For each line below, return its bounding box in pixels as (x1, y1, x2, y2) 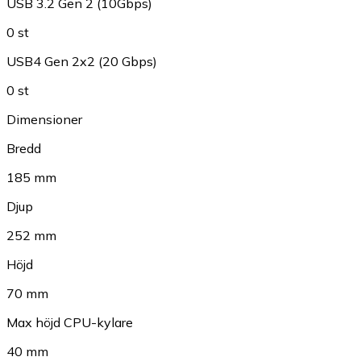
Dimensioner (6, 110, 82, 127)
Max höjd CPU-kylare (6, 313, 133, 330)
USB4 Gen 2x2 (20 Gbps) (6, 52, 157, 69)
